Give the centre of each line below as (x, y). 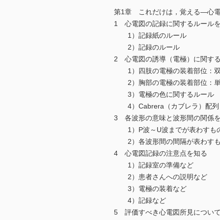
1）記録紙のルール (150, 36)
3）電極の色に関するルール (164, 95)
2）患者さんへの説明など (161, 177)
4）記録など (140, 201)
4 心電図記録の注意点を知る (161, 153)
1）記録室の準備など (154, 165)
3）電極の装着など (150, 189)
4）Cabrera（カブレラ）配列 (166, 106)
